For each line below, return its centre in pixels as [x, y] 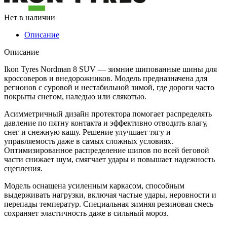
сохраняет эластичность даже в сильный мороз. [86, 213]
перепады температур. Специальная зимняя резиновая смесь [109, 204]
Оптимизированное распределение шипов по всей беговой [107, 150]
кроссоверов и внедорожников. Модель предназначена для [106, 78]
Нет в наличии [30, 17]
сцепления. [23, 168]
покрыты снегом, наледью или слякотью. [75, 96]
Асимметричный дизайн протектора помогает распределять [108, 113]
